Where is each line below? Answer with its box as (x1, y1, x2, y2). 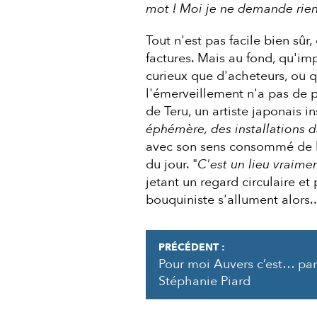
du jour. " (145, 155, 197, 173)
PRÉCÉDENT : (158, 240, 225, 254)
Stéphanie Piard (158, 272, 250, 290)
